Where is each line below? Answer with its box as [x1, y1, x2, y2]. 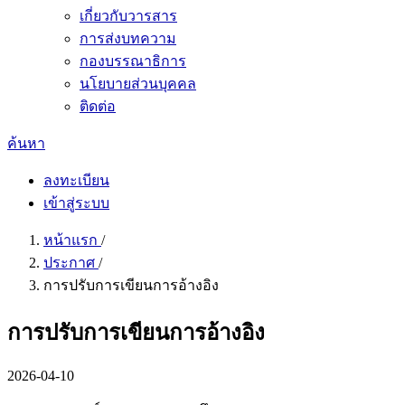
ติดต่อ [80, 99, 116, 114]
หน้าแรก [43, 232, 101, 248]
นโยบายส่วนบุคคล [80, 76, 196, 91]
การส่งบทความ [80, 31, 176, 46]
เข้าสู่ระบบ [43, 195, 109, 211]
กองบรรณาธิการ [80, 53, 186, 69]
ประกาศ [43, 255, 99, 270]
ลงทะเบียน [43, 173, 109, 188]
